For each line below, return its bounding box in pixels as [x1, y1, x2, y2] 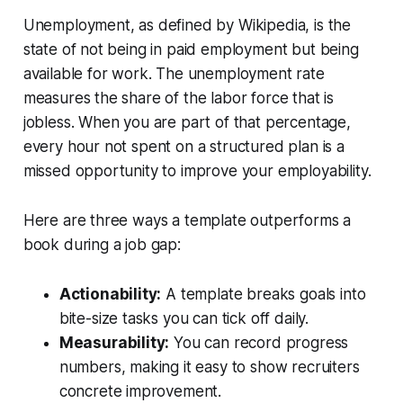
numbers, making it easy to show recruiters [58, 357, 360, 376]
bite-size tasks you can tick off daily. [58, 309, 309, 327]
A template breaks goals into [161, 284, 366, 303]
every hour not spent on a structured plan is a [22, 137, 345, 156]
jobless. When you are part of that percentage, [22, 112, 351, 131]
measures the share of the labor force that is [22, 88, 335, 107]
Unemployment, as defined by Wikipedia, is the [22, 15, 352, 34]
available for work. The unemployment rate [22, 64, 325, 83]
